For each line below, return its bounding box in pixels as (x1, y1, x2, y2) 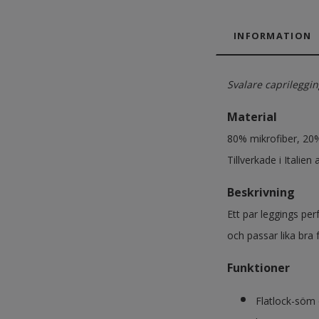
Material (227, 109, 277, 125)
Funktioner (227, 260, 290, 276)
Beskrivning (227, 184, 295, 201)
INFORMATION (234, 29, 312, 43)
